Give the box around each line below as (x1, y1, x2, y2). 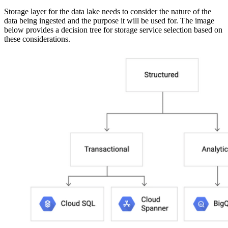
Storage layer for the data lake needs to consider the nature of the (4, 7, 211, 16)
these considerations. (4, 34, 70, 43)
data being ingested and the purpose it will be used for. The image (4, 16, 214, 25)
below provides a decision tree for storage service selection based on (4, 25, 222, 34)
